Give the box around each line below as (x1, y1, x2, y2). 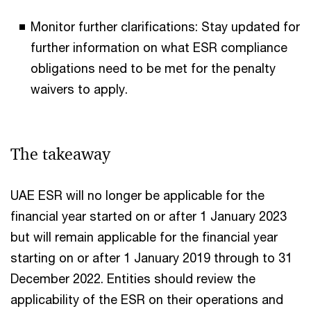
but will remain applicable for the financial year (10, 229, 278, 244)
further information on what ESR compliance (31, 40, 287, 55)
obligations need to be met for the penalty (31, 60, 276, 76)
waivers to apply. (31, 81, 128, 96)
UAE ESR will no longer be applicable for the (10, 187, 264, 203)
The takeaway (10, 144, 110, 165)
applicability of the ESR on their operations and (10, 292, 283, 307)
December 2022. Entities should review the (10, 271, 255, 286)
